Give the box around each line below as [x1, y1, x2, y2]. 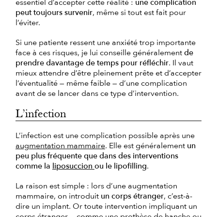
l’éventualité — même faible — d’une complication [15, 77, 187, 89]
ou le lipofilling [94, 160, 147, 171]
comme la [15, 160, 52, 171]
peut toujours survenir [15, 7, 93, 18]
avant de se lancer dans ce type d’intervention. [15, 88, 179, 99]
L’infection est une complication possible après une [15, 130, 195, 141]
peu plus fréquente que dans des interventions [15, 150, 178, 161]
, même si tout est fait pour [93, 7, 186, 18]
